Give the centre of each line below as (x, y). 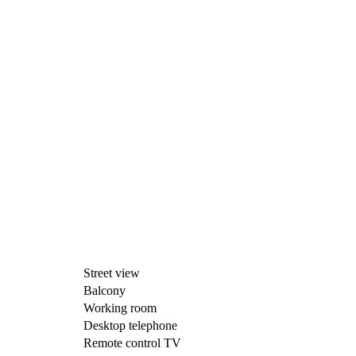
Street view (112, 273)
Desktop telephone (130, 326)
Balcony (104, 291)
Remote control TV (132, 343)
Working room (120, 308)
